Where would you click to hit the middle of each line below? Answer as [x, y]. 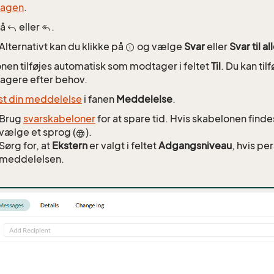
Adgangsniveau [195, 146]
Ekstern [70, 146]
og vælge [160, 47]
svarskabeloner [59, 119]
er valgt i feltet [123, 146]
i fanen [99, 99]
